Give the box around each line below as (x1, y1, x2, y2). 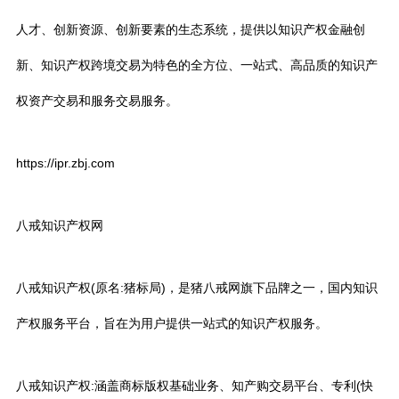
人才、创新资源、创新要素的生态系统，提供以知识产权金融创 (16, 22, 365, 37)
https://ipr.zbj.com (16, 156, 115, 170)
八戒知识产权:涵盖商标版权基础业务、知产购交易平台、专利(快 (16, 379, 373, 393)
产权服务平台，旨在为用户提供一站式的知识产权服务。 (16, 316, 328, 330)
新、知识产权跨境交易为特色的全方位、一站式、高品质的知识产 (16, 58, 378, 72)
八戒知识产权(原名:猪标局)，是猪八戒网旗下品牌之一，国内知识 (16, 281, 378, 295)
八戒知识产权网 (16, 218, 103, 232)
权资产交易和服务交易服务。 (16, 94, 178, 108)
